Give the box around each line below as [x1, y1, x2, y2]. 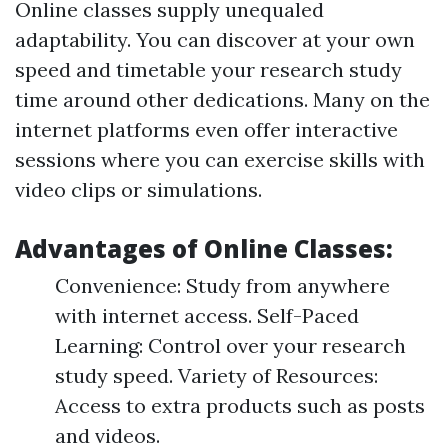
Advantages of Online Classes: [15, 232, 393, 265]
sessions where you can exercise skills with [15, 147, 425, 172]
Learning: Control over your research [55, 333, 406, 358]
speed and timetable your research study [15, 57, 402, 82]
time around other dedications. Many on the [15, 87, 430, 112]
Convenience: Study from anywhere [55, 273, 390, 298]
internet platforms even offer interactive [15, 117, 398, 142]
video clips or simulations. [15, 177, 262, 202]
